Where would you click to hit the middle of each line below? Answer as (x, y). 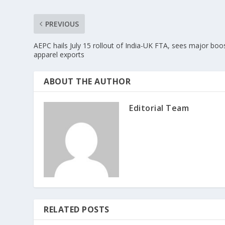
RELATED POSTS (77, 210)
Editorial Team (159, 108)
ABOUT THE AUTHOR (87, 82)
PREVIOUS (62, 24)
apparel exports (59, 55)
